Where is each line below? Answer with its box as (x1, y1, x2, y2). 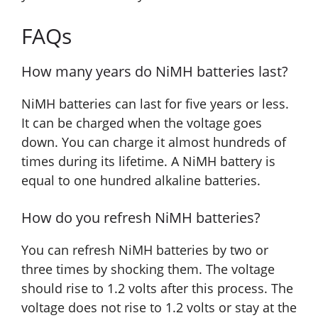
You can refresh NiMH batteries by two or (21, 241, 268, 259)
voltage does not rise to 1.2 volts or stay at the (21, 299, 297, 317)
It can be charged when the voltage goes (21, 114, 262, 132)
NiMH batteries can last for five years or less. (21, 95, 289, 113)
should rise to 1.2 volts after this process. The (21, 280, 293, 297)
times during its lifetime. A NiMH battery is (21, 153, 275, 170)
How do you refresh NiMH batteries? (21, 208, 261, 228)
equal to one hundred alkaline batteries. (21, 172, 261, 190)
